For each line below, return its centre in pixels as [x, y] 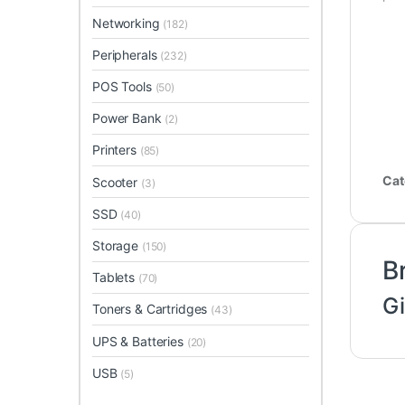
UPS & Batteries [140, 341]
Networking [128, 23]
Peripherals [127, 54]
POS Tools [124, 87]
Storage [117, 245]
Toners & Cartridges [152, 309]
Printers [116, 150]
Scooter [117, 182]
